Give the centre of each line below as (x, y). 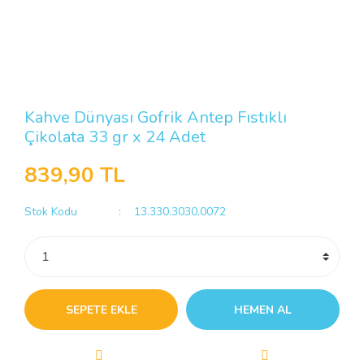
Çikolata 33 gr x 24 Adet (115, 137)
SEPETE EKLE (101, 310)
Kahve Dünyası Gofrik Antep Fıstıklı (156, 117)
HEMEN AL (263, 310)
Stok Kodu (51, 212)
